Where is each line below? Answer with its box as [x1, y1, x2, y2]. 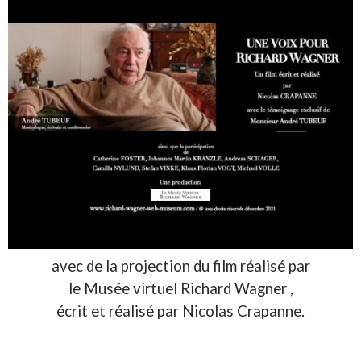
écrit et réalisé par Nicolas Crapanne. [56, 302, 305, 321]
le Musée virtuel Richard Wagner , [68, 280, 293, 298]
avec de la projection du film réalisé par [51, 257, 310, 276]
